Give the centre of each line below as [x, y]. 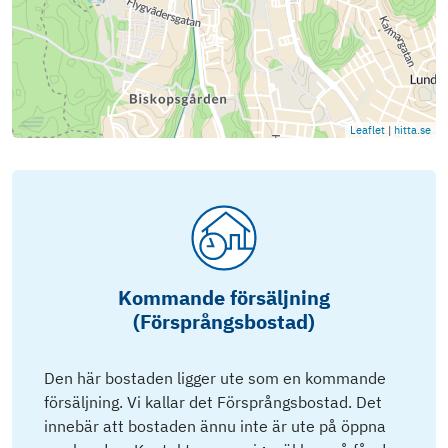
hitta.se [412, 129]
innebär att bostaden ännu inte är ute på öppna [215, 425]
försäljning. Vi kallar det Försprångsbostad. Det [213, 401]
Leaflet [367, 129]
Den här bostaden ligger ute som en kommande [215, 377]
